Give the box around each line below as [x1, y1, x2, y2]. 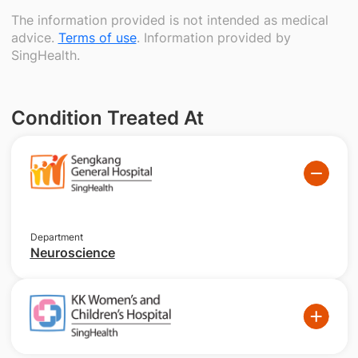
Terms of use [58, 30, 137, 46]
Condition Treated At [10, 106, 204, 129]
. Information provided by [136, 30, 291, 46]
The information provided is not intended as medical [10, 12, 328, 28]
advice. [10, 30, 58, 46]
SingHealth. [10, 47, 80, 63]
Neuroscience [30, 245, 115, 261]
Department [30, 231, 83, 244]
